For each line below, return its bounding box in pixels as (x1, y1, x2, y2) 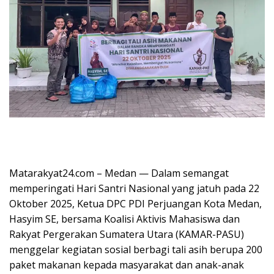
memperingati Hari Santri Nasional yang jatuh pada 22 (9, 182, 259, 196)
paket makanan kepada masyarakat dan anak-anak (9, 258, 244, 272)
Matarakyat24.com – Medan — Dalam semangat (9, 166, 229, 180)
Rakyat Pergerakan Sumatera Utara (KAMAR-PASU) (9, 228, 244, 242)
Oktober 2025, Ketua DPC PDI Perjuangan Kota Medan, (9, 197, 262, 211)
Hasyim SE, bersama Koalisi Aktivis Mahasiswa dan (9, 212, 240, 226)
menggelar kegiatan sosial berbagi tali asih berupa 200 (9, 243, 262, 257)
